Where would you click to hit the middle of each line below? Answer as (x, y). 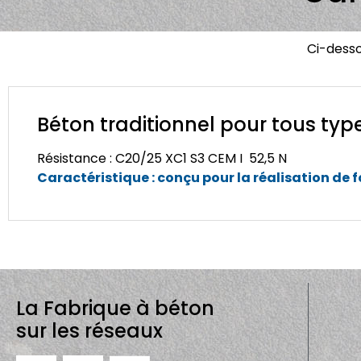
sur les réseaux (89, 331)
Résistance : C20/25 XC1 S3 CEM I (140, 159)
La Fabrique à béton (115, 309)
